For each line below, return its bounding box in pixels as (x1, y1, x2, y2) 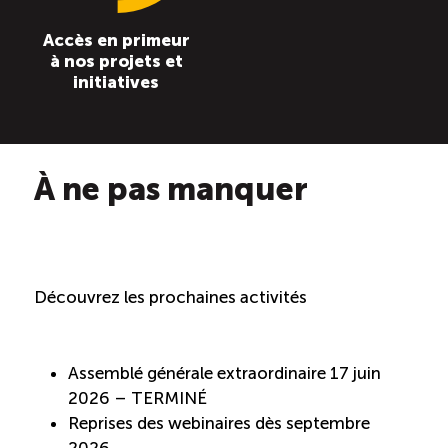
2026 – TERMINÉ (68, 387, 207, 408)
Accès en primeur (42, 30, 190, 51)
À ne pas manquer (34, 169, 308, 208)
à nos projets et (49, 51, 183, 72)
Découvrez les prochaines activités (34, 287, 307, 308)
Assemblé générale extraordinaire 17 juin (68, 362, 381, 383)
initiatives (73, 72, 160, 93)
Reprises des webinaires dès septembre (68, 412, 370, 433)
